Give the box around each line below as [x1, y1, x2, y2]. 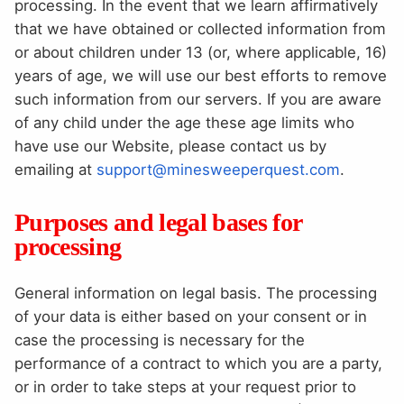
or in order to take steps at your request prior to [14, 377, 356, 396]
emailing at [14, 160, 96, 179]
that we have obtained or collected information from [14, 19, 386, 38]
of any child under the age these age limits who [14, 113, 354, 132]
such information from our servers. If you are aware [14, 89, 381, 108]
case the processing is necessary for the [14, 330, 305, 349]
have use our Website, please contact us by [14, 136, 326, 155]
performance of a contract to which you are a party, [14, 353, 382, 372]
